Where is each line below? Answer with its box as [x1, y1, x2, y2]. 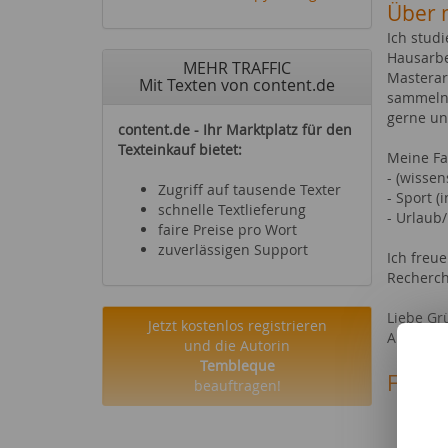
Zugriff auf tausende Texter [158, 180, 341, 199]
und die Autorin [184, 336, 290, 355]
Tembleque [199, 356, 275, 375]
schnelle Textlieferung [158, 200, 306, 219]
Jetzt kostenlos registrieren [147, 316, 327, 335]
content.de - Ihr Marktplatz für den [118, 120, 352, 139]
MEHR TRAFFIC [183, 57, 291, 79]
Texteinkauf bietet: [118, 140, 242, 159]
